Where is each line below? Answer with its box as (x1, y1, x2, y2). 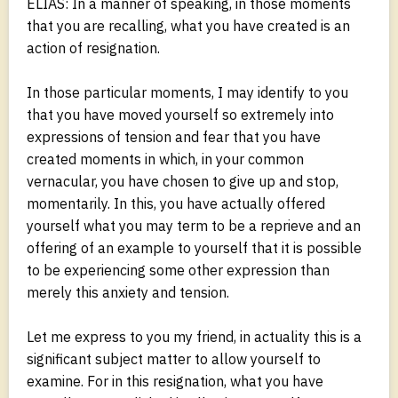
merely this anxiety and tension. (27, 283, 229, 301)
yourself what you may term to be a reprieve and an (27, 216, 361, 235)
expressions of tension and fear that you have (27, 127, 321, 146)
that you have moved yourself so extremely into (27, 105, 334, 123)
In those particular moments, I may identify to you (27, 83, 348, 101)
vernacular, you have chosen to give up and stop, (27, 171, 338, 190)
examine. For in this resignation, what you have (27, 371, 323, 390)
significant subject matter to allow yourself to (27, 349, 321, 368)
